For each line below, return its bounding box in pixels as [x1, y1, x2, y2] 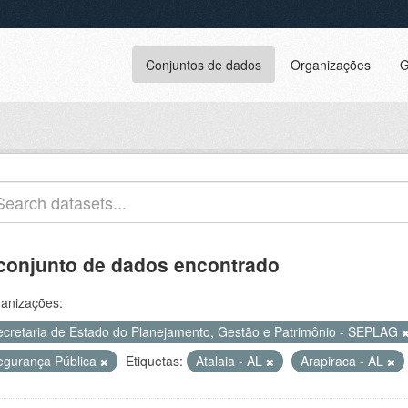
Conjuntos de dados [146, 56, 261, 74]
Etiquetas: [126, 352, 183, 370]
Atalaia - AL [196, 352, 266, 370]
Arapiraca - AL [301, 352, 387, 370]
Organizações [291, 56, 371, 74]
